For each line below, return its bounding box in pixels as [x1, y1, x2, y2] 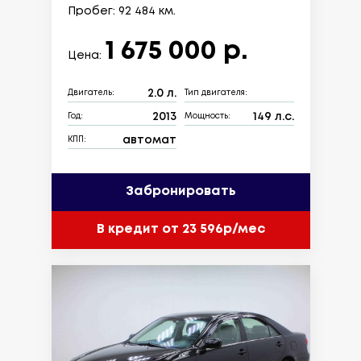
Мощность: [185, 113, 230, 121]
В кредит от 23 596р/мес [96, 223, 265, 236]
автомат [122, 135, 176, 145]
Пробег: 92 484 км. [67, 6, 176, 16]
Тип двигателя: [185, 89, 247, 98]
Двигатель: [67, 89, 114, 98]
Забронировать [125, 185, 236, 198]
